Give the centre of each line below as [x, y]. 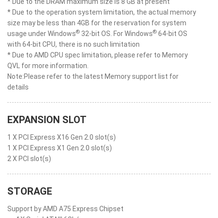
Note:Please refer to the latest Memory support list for [93, 76]
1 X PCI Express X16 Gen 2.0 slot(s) [62, 137]
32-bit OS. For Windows [116, 34]
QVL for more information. [48, 66]
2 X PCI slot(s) [29, 159]
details [18, 87]
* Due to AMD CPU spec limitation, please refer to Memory [98, 55]
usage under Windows [42, 34]
